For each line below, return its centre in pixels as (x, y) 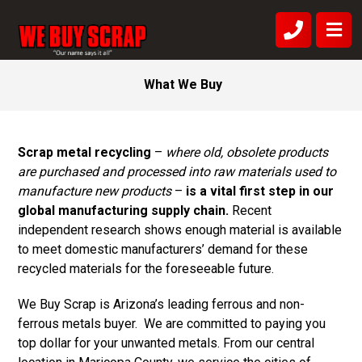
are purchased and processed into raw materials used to (177, 172)
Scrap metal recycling (85, 152)
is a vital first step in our (259, 191)
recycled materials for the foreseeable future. (146, 269)
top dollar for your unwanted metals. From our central (166, 343)
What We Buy (183, 84)
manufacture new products (95, 191)
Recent (250, 210)
